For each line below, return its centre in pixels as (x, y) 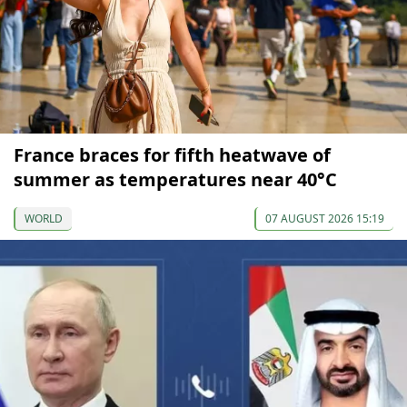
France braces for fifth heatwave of (172, 154)
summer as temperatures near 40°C (175, 179)
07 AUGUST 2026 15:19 (325, 218)
